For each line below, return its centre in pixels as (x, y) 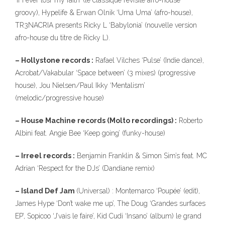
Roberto (190, 121)
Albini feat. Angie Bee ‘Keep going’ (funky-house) (90, 133)
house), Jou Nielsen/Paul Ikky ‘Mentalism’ (80, 85)
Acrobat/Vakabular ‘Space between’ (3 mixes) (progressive (105, 73)
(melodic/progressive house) (60, 98)
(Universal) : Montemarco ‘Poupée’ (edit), (138, 191)
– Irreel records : (45, 156)
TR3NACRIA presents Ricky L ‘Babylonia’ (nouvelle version (106, 25)
